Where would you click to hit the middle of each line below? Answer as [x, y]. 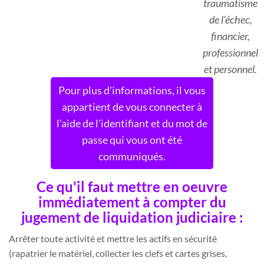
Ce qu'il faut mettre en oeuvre [132, 187]
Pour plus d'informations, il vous [132, 90]
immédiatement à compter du [132, 202]
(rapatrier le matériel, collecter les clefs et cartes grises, [118, 253]
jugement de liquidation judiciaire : [132, 217]
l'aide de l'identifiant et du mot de [132, 123]
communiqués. [132, 156]
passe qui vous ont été [132, 139]
